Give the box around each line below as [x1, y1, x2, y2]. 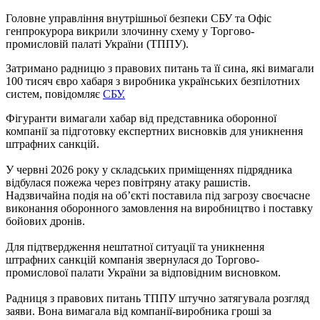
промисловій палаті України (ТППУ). [6, 37, 189, 50]
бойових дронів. [6, 214, 88, 227]
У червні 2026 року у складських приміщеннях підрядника [6, 163, 292, 176]
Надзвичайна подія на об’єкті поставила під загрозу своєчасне [6, 189, 310, 201]
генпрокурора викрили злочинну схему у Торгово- [6, 24, 254, 37]
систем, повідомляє [6, 87, 103, 100]
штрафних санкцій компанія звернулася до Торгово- [6, 253, 259, 266]
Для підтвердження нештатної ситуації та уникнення [6, 240, 264, 253]
